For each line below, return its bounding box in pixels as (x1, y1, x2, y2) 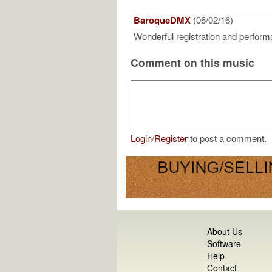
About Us (207, 225, 243, 237)
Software (207, 237, 242, 250)
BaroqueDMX (134, 13, 191, 27)
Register (154, 132, 188, 145)
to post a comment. (188, 132, 267, 145)
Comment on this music (131, 54, 254, 70)
